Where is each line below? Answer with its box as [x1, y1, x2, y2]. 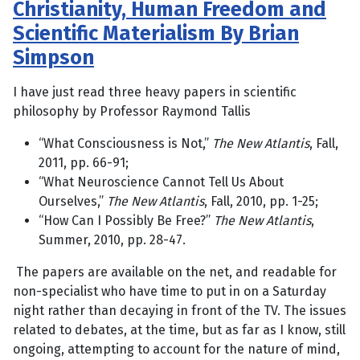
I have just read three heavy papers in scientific [13, 84, 297, 100]
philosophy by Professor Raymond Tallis [13, 103, 251, 119]
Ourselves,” [39, 193, 107, 209]
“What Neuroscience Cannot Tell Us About [39, 174, 284, 190]
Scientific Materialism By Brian [13, 20, 299, 46]
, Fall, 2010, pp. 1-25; [204, 193, 318, 209]
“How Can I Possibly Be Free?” [39, 212, 214, 228]
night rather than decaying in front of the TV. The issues [13, 302, 346, 318]
